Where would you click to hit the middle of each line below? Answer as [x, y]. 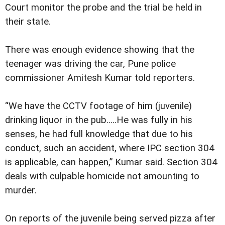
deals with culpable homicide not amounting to [102, 176]
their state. [28, 21]
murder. [21, 190]
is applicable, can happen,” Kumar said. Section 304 [111, 162]
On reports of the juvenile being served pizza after [110, 218]
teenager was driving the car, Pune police [90, 64]
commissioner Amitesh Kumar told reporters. [100, 78]
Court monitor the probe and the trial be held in [103, 7]
